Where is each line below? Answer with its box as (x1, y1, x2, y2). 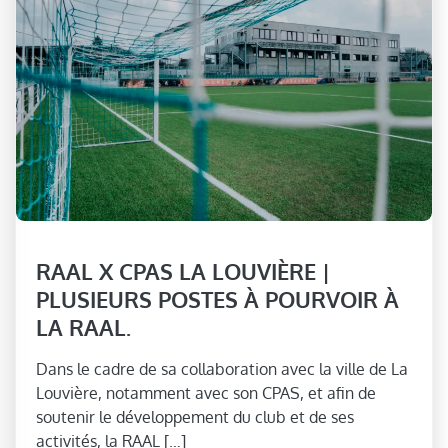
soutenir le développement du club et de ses (36, 406, 354, 427)
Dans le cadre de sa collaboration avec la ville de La (36, 358, 408, 379)
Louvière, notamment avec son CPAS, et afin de (36, 382, 376, 403)
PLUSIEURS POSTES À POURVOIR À (36, 284, 399, 313)
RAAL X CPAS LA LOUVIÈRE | (36, 256, 330, 285)
